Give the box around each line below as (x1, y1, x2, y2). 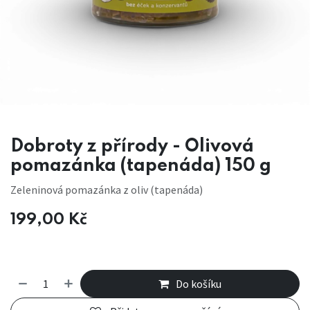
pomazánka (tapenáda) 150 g (10, 156, 271, 175)
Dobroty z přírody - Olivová (10, 137, 254, 156)
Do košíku (176, 276, 222, 291)
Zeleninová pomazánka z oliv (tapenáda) (10, 182, 203, 197)
